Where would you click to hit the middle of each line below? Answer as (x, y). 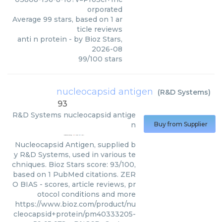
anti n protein (42, 39)
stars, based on (81, 19)
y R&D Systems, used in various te (75, 155)
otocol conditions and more (86, 194)
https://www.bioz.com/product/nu (75, 204)
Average (28, 19)
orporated (105, 9)
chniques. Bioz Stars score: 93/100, (74, 165)
